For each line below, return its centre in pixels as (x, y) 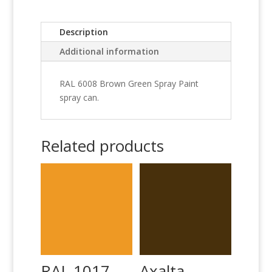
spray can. (80, 98)
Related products (103, 146)
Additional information (110, 52)
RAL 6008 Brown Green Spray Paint (129, 84)
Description (84, 32)
